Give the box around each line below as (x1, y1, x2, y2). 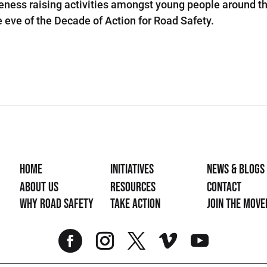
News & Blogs (206, 162, 265, 178)
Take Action (110, 196, 161, 213)
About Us (20, 179, 59, 196)
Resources (110, 179, 156, 196)
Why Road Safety (20, 196, 94, 213)
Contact (206, 179, 241, 196)
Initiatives (110, 162, 154, 178)
